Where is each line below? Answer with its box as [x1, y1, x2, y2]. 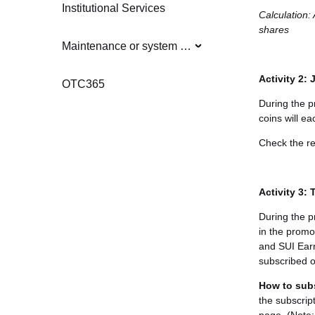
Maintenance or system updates [180, 40, 191, 53]
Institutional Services [62, 2, 165, 15]
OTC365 [62, 78, 105, 91]
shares [259, 24, 289, 35]
